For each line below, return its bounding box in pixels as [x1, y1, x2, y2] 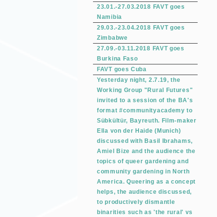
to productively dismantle [97, 199, 175, 205]
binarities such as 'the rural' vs [97, 209, 193, 216]
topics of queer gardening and [97, 158, 189, 165]
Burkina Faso [97, 55, 138, 62]
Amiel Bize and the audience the [97, 148, 196, 155]
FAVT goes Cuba [97, 66, 147, 73]
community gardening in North [97, 168, 190, 175]
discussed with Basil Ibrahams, [97, 138, 193, 144]
